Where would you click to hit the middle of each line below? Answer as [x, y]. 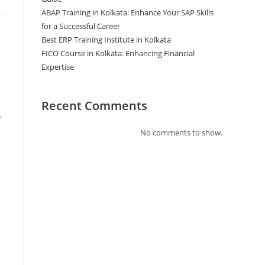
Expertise [58, 67]
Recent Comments [94, 105]
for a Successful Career [81, 26]
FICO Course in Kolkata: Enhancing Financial [118, 53]
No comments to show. [181, 132]
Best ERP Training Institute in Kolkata [106, 39]
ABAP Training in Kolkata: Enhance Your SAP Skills [127, 12]
